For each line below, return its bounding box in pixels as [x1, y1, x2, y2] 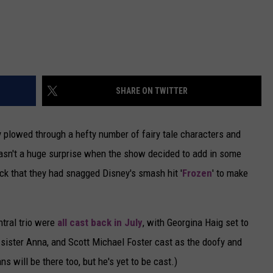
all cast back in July [57, 216, 143, 229]
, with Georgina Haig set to [143, 216, 249, 229]
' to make [212, 167, 248, 180]
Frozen [182, 167, 212, 180]
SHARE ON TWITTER [116, 86, 188, 96]
